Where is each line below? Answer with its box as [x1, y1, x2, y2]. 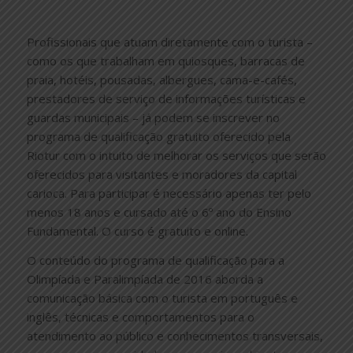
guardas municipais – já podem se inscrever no [26, 110, 280, 126]
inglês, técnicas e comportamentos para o [26, 309, 255, 325]
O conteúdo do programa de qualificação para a [26, 252, 284, 268]
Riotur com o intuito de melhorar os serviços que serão [26, 147, 326, 164]
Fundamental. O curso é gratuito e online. [26, 223, 248, 240]
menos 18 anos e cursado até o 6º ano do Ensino [26, 204, 292, 221]
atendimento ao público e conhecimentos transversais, [26, 328, 323, 344]
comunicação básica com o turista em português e [26, 290, 298, 306]
